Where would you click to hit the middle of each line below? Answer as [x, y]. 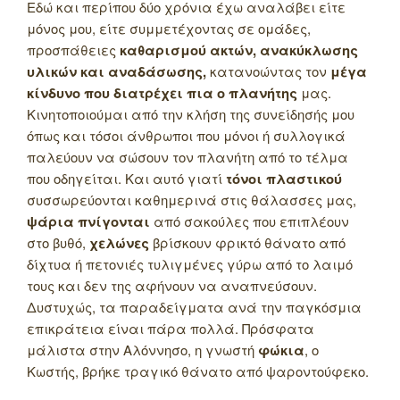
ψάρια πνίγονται [88, 221]
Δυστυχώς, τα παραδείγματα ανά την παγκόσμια [194, 306]
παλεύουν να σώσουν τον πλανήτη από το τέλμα [187, 156]
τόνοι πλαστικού [284, 178]
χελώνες [119, 242]
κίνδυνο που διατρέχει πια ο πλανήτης [162, 92]
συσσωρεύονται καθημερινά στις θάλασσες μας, [192, 199]
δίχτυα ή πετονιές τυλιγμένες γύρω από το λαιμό [190, 263]
